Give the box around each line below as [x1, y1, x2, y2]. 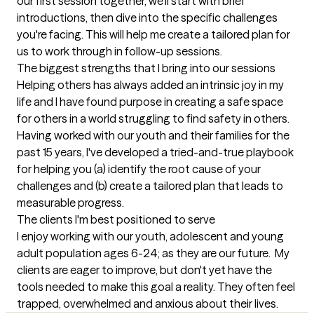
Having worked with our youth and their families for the [17, 128, 289, 143]
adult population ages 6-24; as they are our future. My [17, 246, 289, 261]
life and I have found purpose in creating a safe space [17, 95, 283, 109]
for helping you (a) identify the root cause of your [17, 162, 261, 177]
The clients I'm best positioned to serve [17, 212, 215, 227]
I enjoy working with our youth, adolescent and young [17, 229, 284, 244]
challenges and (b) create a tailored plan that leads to [17, 179, 283, 193]
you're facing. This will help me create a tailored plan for [17, 27, 290, 42]
